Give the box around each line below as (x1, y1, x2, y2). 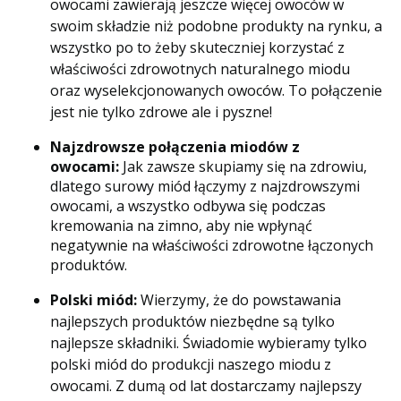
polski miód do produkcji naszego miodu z (50, 354, 331, 375)
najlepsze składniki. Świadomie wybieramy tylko (50, 333, 367, 354)
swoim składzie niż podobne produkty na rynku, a (50, 16, 382, 37)
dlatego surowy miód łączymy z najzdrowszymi (50, 176, 360, 197)
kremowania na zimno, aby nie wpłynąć (50, 216, 312, 236)
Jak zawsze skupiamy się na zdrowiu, (119, 157, 367, 177)
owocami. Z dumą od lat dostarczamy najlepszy (50, 376, 362, 397)
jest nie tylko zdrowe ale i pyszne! (50, 102, 272, 123)
